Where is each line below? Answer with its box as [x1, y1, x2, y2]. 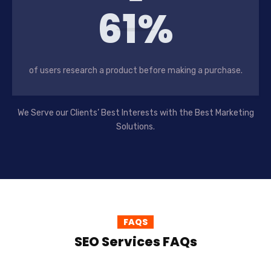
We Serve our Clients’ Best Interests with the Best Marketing [17, 108, 254, 119]
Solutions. [116, 122, 155, 132]
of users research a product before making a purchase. [28, 65, 243, 76]
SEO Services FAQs [74, 233, 197, 251]
